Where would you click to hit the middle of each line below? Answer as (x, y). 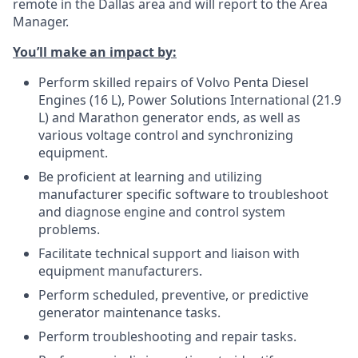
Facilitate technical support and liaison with (169, 253)
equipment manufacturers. (120, 271)
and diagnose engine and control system (162, 212)
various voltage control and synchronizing (166, 135)
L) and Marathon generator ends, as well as (169, 117)
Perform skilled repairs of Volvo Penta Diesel (173, 82)
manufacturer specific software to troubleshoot (183, 194)
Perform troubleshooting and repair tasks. (167, 336)
